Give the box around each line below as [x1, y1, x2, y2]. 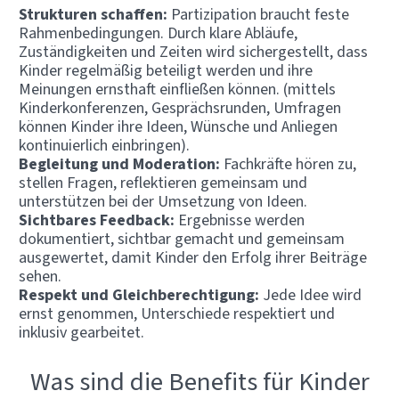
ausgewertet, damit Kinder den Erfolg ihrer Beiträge [19, 246, 367, 268]
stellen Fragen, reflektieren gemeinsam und [19, 171, 307, 193]
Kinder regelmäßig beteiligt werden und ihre [19, 59, 313, 81]
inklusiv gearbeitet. [19, 321, 144, 343]
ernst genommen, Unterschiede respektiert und [19, 302, 335, 324]
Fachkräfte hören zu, [224, 152, 356, 175]
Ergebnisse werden [178, 208, 305, 231]
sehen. [19, 265, 61, 287]
